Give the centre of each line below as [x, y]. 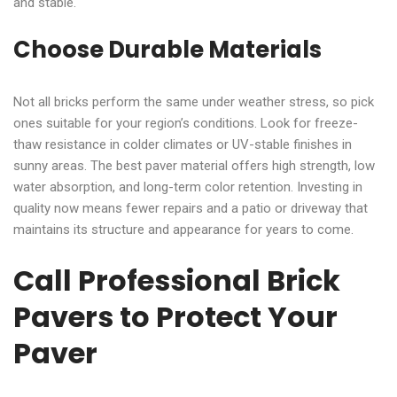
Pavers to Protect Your [175, 316]
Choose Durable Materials [167, 49]
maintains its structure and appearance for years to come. [183, 229]
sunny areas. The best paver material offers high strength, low [194, 165]
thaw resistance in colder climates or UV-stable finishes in [183, 144]
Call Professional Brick [177, 280]
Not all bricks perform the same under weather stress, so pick [194, 101]
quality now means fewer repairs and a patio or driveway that [191, 208]
